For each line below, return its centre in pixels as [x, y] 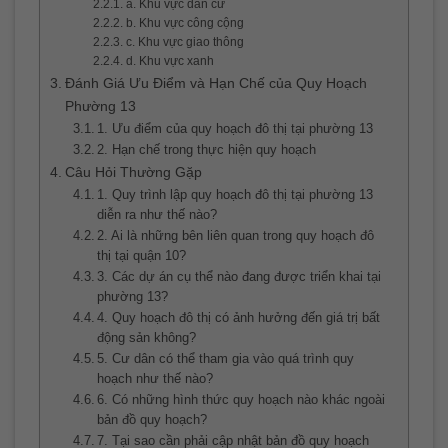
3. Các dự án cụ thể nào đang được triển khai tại [239, 276]
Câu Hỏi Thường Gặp [133, 171]
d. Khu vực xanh [169, 60]
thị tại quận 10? [142, 255]
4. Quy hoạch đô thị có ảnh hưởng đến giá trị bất [239, 317]
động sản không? [147, 337]
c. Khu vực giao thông [184, 41]
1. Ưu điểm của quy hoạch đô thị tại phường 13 [235, 128]
